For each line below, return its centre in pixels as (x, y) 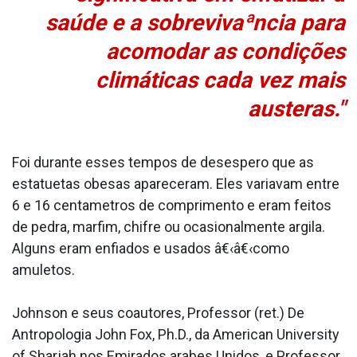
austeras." (296, 109)
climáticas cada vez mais (220, 80)
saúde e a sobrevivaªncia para (195, 23)
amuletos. (43, 270)
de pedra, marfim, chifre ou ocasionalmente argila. (169, 227)
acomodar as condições (226, 52)
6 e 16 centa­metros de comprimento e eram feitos (172, 206)
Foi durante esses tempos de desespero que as (163, 163)
